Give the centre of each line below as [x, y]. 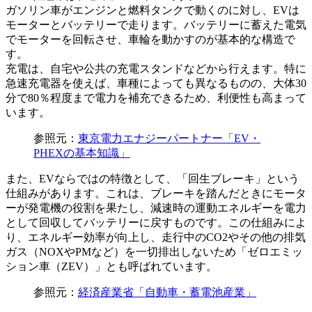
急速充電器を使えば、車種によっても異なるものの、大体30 [156, 84]
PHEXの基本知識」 [82, 153]
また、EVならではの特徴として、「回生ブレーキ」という [153, 179]
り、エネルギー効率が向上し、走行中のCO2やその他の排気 [156, 237]
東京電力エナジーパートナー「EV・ [169, 139]
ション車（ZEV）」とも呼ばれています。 [111, 267]
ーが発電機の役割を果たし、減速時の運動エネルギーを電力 [156, 208]
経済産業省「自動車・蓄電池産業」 [167, 292]
